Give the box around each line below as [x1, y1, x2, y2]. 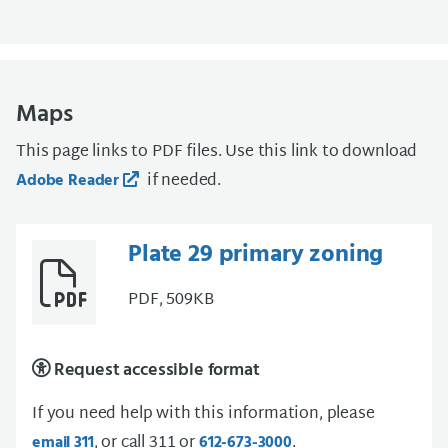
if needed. [142, 167, 222, 196]
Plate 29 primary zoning [128, 236, 384, 274]
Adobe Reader [16, 168, 120, 194]
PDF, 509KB [128, 286, 214, 315]
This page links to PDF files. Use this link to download [16, 138, 418, 167]
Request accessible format [49, 356, 260, 386]
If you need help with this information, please [32, 400, 375, 430]
